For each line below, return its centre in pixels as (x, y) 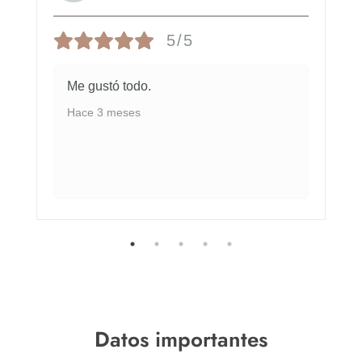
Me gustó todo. (109, 86)
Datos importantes (181, 339)
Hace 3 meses (104, 112)
